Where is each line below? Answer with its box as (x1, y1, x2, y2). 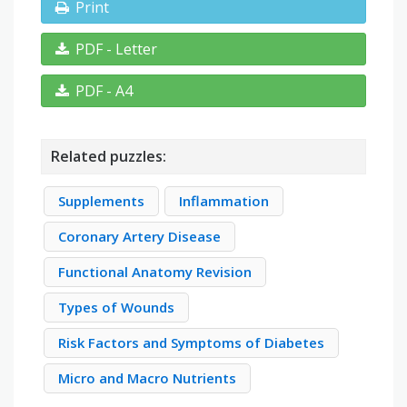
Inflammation (179, 192, 269, 211)
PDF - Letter (75, 39, 157, 60)
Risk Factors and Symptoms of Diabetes (58, 333, 324, 352)
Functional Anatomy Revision (58, 263, 252, 282)
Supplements (58, 192, 144, 211)
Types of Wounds (58, 298, 174, 317)
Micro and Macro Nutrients (58, 369, 236, 388)
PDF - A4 (75, 81, 133, 102)
